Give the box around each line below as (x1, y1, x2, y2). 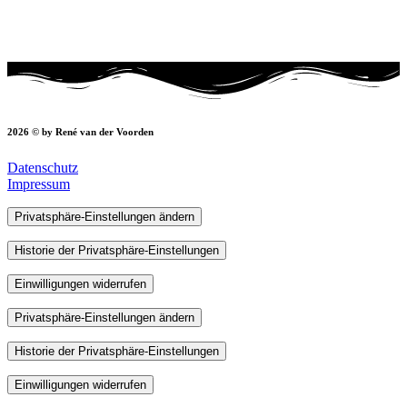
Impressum (7, 176, 70, 192)
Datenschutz (7, 160, 78, 175)
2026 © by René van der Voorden (7, 126, 154, 138)
